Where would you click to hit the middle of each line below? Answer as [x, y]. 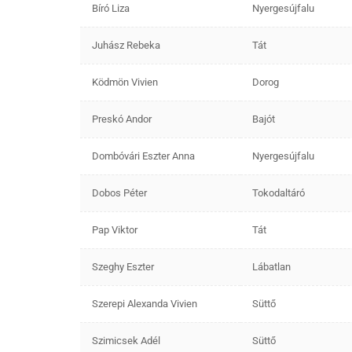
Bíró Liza [111, 8]
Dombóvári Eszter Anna [143, 156]
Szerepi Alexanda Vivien [145, 303]
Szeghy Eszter [123, 266]
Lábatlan [271, 266]
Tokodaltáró [279, 192]
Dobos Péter [119, 192]
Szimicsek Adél [126, 340]
